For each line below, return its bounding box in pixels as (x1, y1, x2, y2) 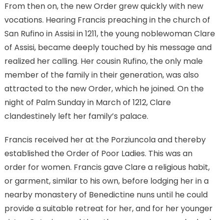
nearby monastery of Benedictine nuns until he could (4, 189, 208, 201)
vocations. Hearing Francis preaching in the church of (4, 14, 210, 26)
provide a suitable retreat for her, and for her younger (4, 203, 213, 215)
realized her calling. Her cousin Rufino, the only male (4, 55, 203, 67)
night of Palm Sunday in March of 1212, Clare (4, 97, 171, 109)
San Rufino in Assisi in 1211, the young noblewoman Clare (4, 28, 215, 40)
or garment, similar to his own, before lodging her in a (4, 175, 209, 187)
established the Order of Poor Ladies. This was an (4, 148, 192, 160)
